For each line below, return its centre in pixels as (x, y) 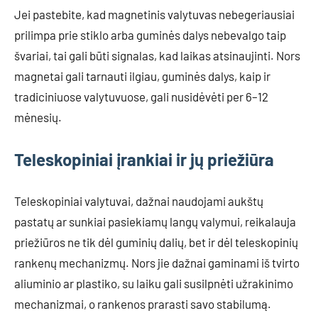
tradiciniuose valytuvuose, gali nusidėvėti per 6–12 (141, 97)
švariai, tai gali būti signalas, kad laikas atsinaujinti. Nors (157, 55)
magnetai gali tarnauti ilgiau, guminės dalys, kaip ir (142, 76)
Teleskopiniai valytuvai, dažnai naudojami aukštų (139, 201)
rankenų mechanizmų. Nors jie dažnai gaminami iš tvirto (157, 263)
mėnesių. (38, 117)
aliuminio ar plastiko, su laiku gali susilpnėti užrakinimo (154, 283)
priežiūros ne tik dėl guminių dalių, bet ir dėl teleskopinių (156, 242)
